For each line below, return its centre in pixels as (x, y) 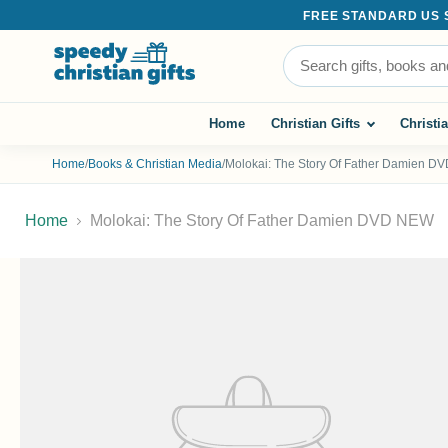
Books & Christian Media (155, 164)
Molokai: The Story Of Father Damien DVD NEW (262, 220)
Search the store (340, 52)
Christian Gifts (315, 124)
